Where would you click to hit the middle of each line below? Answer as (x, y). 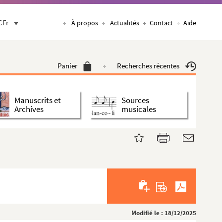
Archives (29, 109)
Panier (67, 66)
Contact (161, 23)
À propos (85, 23)
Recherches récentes (148, 66)
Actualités (125, 23)
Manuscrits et (38, 100)
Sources (135, 100)
